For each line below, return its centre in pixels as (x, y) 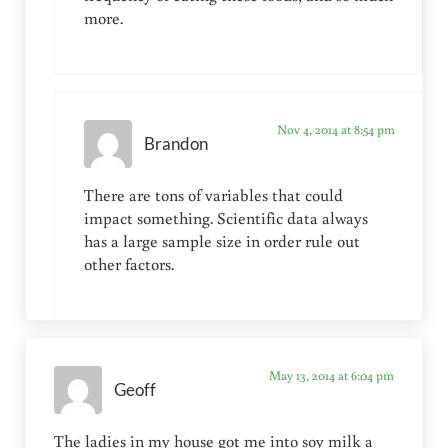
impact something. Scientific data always (225, 218)
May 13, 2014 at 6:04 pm (331, 375)
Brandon (175, 143)
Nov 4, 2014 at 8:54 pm (335, 129)
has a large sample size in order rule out (221, 241)
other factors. (128, 264)
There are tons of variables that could (213, 195)
